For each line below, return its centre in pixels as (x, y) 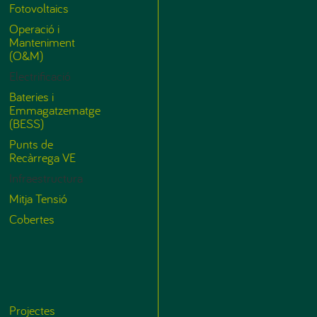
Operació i (34, 29)
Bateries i (31, 97)
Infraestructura (46, 178)
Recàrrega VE (42, 158)
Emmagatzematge (55, 110)
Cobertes (32, 219)
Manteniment (42, 42)
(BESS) (27, 124)
